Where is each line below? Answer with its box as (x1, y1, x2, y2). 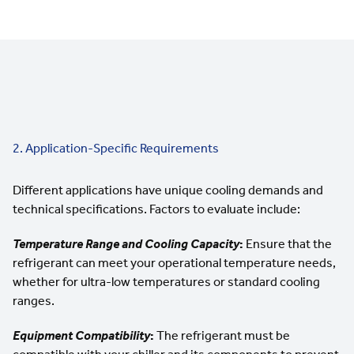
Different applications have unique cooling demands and (13, 182, 323, 198)
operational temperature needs (158, 254, 333, 270)
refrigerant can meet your (13, 254, 158, 270)
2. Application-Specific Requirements (13, 140, 219, 156)
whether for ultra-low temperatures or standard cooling (13, 273, 320, 289)
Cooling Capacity (145, 235, 239, 251)
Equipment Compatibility (13, 327, 150, 343)
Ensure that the (243, 235, 332, 251)
